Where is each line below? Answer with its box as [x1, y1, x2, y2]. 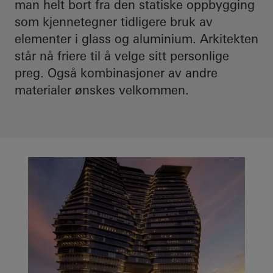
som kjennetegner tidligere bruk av [15, 14, 213, 29]
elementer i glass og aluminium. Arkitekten [15, 31, 258, 46]
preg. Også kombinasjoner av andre [15, 65, 218, 80]
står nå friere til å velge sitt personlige [15, 48, 229, 63]
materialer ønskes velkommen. [15, 82, 189, 97]
